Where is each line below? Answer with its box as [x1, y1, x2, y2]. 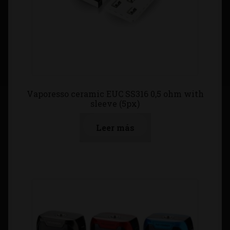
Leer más [95, 122, 135, 133]
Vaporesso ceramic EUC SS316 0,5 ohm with [26, 88, 204, 100]
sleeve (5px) [90, 98, 140, 109]
